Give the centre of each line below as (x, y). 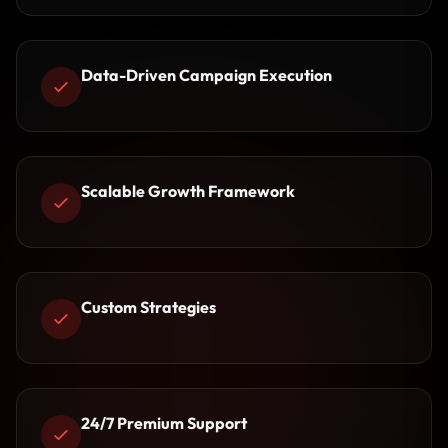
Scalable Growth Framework (188, 191)
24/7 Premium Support (164, 423)
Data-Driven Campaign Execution (206, 75)
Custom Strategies (148, 307)
